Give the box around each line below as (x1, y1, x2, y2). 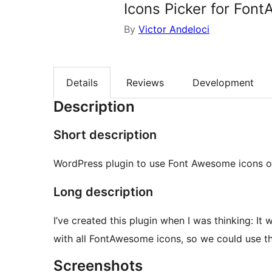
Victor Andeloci (138, 23, 209, 35)
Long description (53, 185, 153, 200)
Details (66, 76, 98, 89)
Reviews (126, 76, 164, 89)
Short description (53, 127, 157, 143)
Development (192, 76, 254, 89)
